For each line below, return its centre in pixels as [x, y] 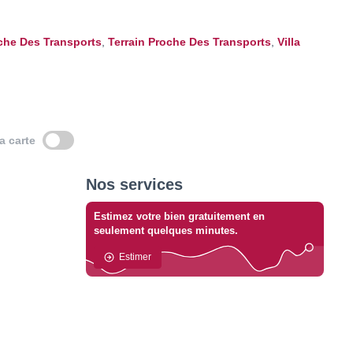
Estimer [135, 256]
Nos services [134, 184]
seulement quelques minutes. [165, 230]
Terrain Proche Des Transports [190, 42]
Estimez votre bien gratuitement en [179, 216]
